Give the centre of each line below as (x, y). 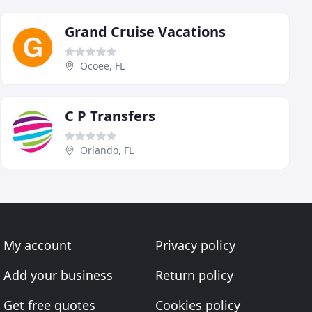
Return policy (194, 275)
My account (38, 245)
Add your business (58, 275)
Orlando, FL (107, 150)
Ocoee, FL (102, 65)
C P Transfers (110, 116)
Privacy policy (195, 245)
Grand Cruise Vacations (145, 31)
